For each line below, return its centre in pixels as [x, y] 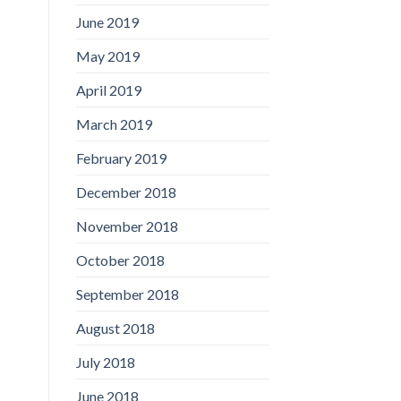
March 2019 [114, 124]
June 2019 [107, 21]
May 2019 [107, 55]
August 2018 [115, 328]
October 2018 [120, 260]
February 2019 [121, 158]
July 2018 [105, 362]
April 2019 [108, 90]
